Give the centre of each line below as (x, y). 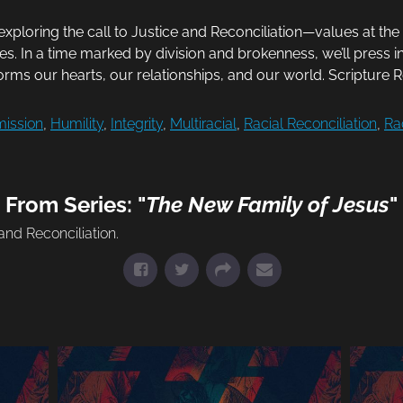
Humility (77, 124)
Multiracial (203, 124)
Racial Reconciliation (310, 124)
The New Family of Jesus (268, 205)
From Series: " (76, 205)
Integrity (137, 124)
